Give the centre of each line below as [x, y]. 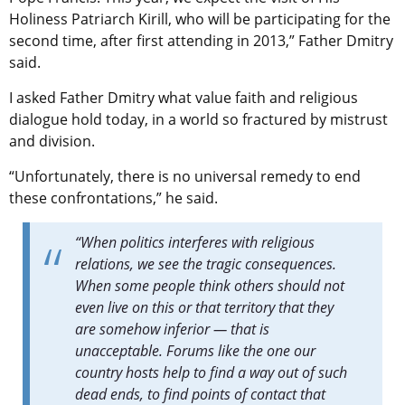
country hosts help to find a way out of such [211, 373]
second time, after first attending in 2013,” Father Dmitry [201, 41]
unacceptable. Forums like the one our [195, 351]
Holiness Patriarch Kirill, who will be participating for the [200, 19]
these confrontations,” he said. [115, 198]
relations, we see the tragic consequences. [206, 264]
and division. [52, 141]
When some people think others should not [210, 286]
